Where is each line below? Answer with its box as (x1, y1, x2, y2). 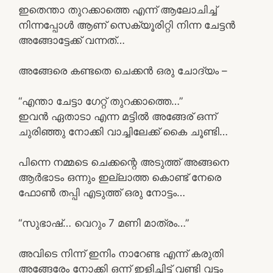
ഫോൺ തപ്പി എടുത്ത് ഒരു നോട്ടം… (18, 186, 185, 199)
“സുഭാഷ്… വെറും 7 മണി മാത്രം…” (18, 216, 189, 229)
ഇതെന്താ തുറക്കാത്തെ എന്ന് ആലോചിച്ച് (18, 3, 217, 16)
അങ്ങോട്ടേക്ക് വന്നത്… (18, 34, 125, 46)
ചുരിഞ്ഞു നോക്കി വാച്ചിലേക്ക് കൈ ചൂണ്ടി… (18, 125, 228, 138)
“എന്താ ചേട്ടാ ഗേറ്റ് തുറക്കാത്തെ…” (18, 94, 183, 107)
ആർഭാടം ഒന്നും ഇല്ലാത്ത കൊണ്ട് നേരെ (18, 171, 221, 183)
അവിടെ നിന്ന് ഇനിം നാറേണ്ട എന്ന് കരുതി (18, 247, 224, 260)
